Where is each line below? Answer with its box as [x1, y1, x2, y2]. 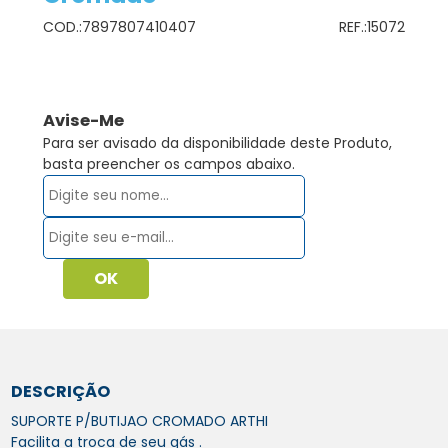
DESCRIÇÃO [11, 380, 111, 404]
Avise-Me [43, 109, 125, 133]
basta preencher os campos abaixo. [43, 154, 296, 175]
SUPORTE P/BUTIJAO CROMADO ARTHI [11, 411, 269, 432]
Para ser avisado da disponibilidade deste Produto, [43, 133, 393, 154]
